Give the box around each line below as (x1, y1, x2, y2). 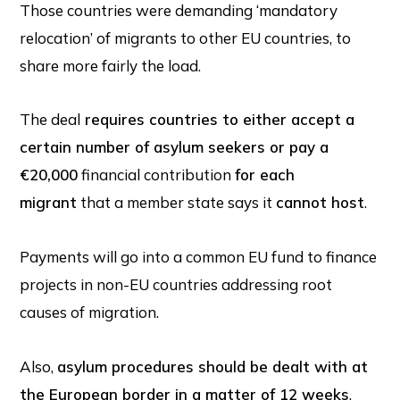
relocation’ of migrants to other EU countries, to (20, 28, 352, 47)
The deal (20, 110, 81, 129)
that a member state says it (77, 193, 277, 212)
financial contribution (78, 165, 236, 185)
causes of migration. (20, 303, 160, 321)
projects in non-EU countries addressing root (20, 275, 333, 294)
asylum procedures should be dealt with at (57, 356, 369, 376)
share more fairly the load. (20, 55, 205, 75)
